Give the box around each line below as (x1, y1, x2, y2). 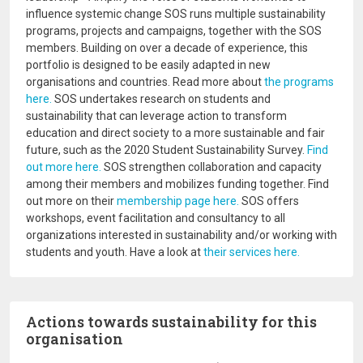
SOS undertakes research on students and (52, 92, 271, 105)
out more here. (26, 160, 101, 173)
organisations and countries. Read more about (26, 75, 264, 88)
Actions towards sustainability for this (26, 312, 317, 331)
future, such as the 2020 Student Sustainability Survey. (26, 143, 307, 156)
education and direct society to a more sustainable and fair (26, 126, 325, 139)
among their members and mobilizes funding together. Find (26, 177, 329, 190)
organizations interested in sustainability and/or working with (26, 228, 337, 241)
